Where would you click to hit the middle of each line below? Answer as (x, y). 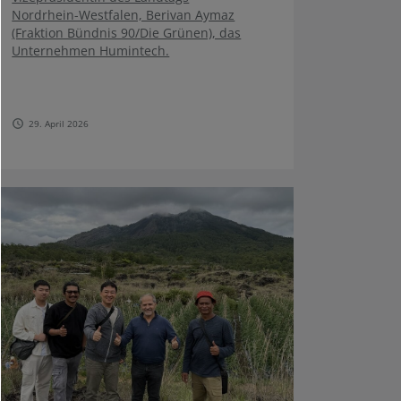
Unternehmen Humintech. (91, 51)
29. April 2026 (59, 124)
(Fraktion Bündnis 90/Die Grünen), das (127, 33)
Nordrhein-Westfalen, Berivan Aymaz (124, 15)
